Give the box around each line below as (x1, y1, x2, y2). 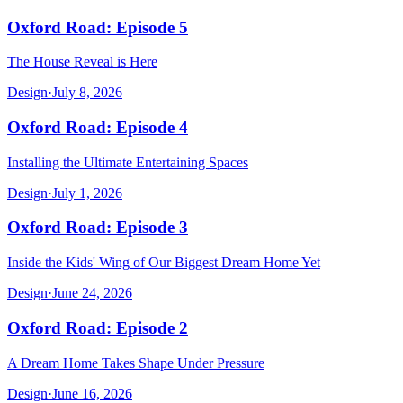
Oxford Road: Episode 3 (7, 218, 188, 237)
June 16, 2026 (52, 385, 132, 401)
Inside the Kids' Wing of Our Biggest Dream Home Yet (7, 255, 320, 271)
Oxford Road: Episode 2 (7, 318, 188, 337)
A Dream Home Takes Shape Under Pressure (7, 354, 264, 371)
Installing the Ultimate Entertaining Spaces (7, 154, 248, 170)
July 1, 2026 (52, 184, 122, 201)
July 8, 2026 (52, 85, 122, 101)
